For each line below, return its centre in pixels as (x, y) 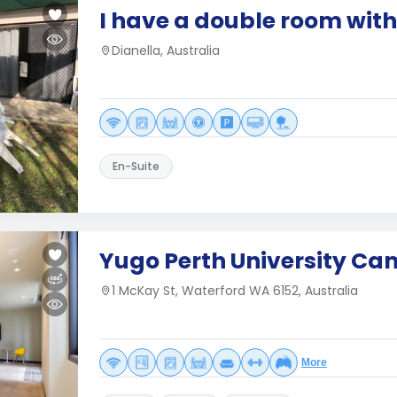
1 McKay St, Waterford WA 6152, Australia (235, 291)
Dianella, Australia (166, 51)
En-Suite (136, 166)
